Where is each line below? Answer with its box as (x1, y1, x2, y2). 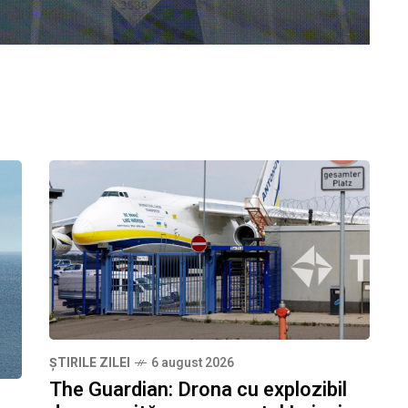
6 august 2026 (151, 353, 234, 373)
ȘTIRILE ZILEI (49, 353, 130, 373)
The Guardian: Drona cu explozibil (49, 375, 347, 405)
